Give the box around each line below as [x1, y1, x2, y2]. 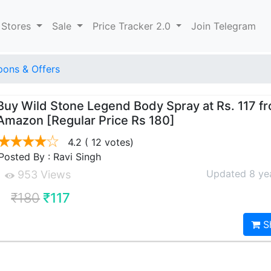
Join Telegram [191, 20, 256, 32]
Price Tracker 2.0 [92, 20, 174, 32]
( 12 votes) [82, 136, 134, 148]
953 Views [15, 168, 71, 181]
